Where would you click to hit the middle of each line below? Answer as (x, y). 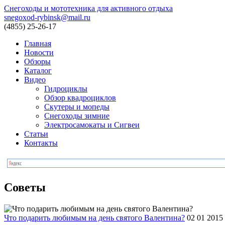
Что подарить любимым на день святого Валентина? (94, 217)
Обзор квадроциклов (80, 98)
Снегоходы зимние (77, 116)
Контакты (41, 143)
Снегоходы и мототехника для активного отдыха (88, 8)
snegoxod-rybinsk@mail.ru (47, 17)
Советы (25, 187)
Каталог (38, 71)
